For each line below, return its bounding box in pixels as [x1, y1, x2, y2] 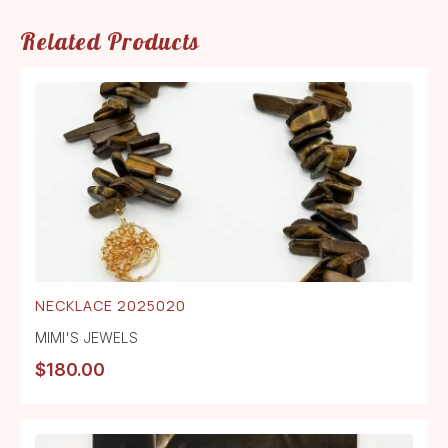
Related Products [20, 26, 200, 57]
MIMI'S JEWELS [35, 329, 138, 347]
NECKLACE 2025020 [35, 296, 186, 316]
